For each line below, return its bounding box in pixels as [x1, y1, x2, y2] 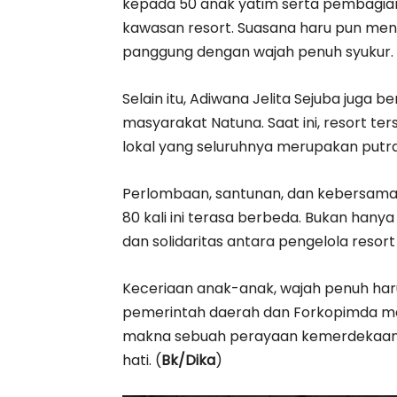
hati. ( [122, 350, 161, 370]
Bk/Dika [161, 350, 215, 370]
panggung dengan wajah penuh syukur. [122, 42, 393, 62]
